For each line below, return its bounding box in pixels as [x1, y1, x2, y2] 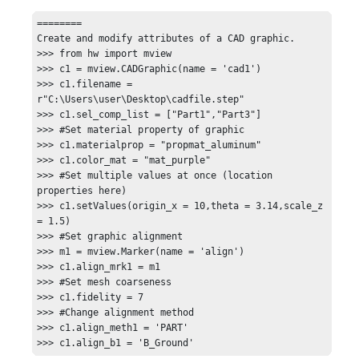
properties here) [37, 184, 127, 196]
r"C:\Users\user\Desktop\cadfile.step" [37, 93, 245, 105]
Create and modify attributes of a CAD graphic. [37, 32, 296, 44]
